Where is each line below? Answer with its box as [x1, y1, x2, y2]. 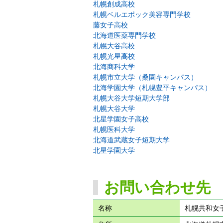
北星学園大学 [93, 146, 135, 155]
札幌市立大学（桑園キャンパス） [93, 73, 198, 82]
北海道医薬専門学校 [93, 31, 156, 40]
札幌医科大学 [93, 125, 135, 134]
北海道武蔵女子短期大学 [93, 136, 170, 144]
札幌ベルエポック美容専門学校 [93, 10, 191, 19]
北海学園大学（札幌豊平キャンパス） [93, 84, 212, 92]
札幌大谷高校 [93, 42, 135, 50]
